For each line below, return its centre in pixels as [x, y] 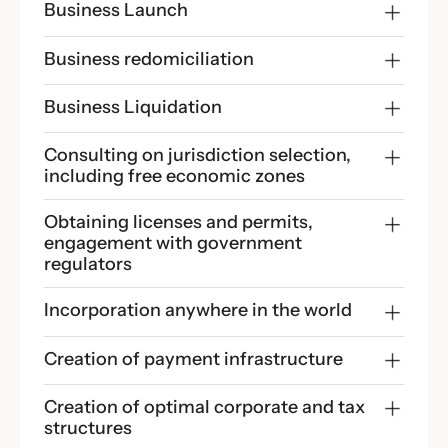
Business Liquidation [133, 106]
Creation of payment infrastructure [193, 358]
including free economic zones [174, 176]
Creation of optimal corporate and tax [204, 406]
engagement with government [173, 243]
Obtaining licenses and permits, [178, 222]
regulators [88, 264]
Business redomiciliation [149, 58]
